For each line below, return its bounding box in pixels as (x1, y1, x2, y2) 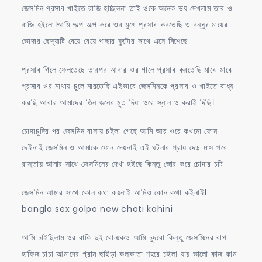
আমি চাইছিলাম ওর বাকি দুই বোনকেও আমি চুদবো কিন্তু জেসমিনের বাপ (22, 231, 227, 243)
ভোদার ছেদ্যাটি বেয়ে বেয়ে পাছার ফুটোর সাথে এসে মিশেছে (22, 35, 188, 47)
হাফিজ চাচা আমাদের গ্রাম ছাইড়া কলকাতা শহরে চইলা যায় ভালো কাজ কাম (22, 247, 237, 260)
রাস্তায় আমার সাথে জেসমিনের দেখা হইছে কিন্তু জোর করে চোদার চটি (22, 157, 224, 170)
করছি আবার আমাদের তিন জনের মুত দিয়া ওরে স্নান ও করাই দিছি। (22, 96, 215, 108)
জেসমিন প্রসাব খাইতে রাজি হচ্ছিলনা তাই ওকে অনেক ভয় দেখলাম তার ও (22, 2, 233, 14)
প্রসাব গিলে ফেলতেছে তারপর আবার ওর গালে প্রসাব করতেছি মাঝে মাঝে (22, 63, 233, 75)
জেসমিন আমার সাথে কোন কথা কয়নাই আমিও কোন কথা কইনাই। (22, 186, 208, 198)
